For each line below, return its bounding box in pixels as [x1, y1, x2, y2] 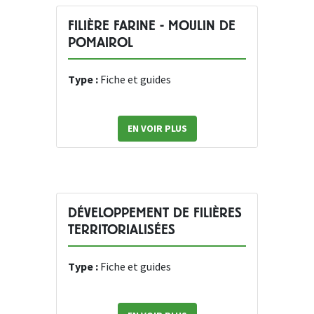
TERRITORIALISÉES [68, 221, 175, 238]
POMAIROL [68, 34, 133, 51]
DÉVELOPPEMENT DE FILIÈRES [68, 205, 242, 221]
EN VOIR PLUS [127, 122, 187, 135]
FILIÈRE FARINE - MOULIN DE [68, 18, 235, 34]
